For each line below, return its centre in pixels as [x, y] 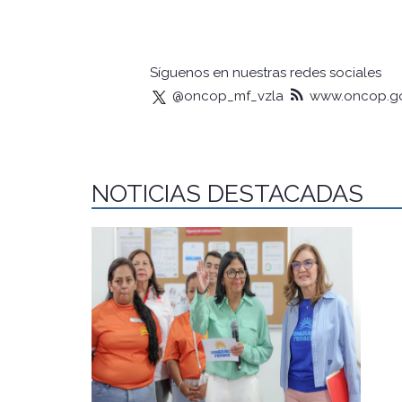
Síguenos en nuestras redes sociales [266, 73]
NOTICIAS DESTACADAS [227, 194]
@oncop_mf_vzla [226, 96]
